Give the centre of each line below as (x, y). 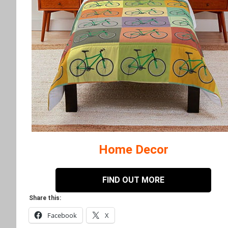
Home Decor (133, 150)
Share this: (45, 198)
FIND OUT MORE (133, 180)
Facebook (62, 215)
